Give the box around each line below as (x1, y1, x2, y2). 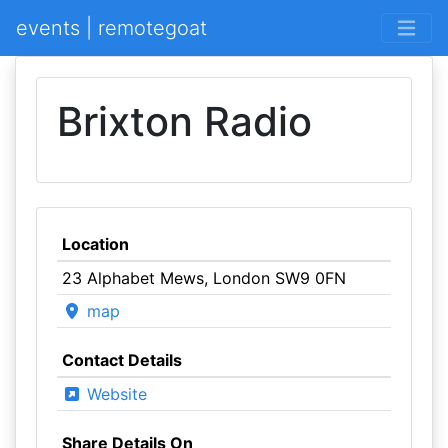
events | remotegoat (16, 16, 207, 40)
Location (61, 234, 129, 254)
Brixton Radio (57, 97, 312, 146)
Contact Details (61, 350, 182, 370)
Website (81, 384, 147, 404)
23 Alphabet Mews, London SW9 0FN (61, 268, 346, 288)
